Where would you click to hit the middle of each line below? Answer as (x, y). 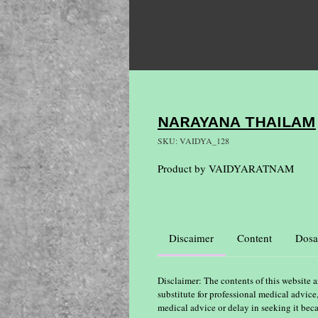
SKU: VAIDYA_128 (193, 141)
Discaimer (192, 238)
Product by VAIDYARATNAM (226, 168)
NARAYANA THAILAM (237, 122)
